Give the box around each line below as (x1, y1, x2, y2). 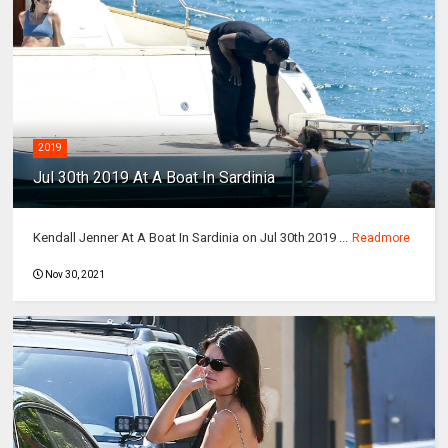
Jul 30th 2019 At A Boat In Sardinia (33, 168, 276, 188)
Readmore (352, 231, 411, 246)
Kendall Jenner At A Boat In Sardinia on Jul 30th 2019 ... (33, 230, 349, 246)
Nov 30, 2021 (45, 269, 106, 281)
